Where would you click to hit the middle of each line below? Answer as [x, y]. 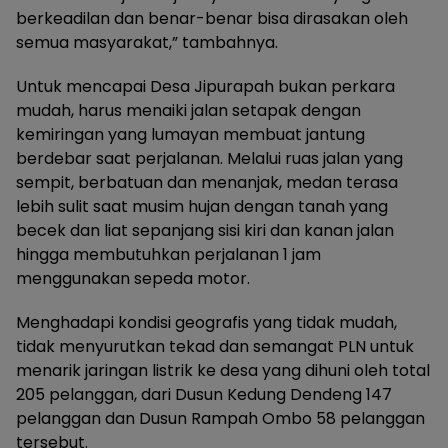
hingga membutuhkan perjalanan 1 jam [168, 255]
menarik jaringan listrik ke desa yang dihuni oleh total [223, 371]
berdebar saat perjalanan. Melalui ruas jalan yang [209, 159]
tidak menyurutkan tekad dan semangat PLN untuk [215, 347]
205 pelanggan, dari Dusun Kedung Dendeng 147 [204, 395]
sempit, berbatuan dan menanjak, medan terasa [207, 183]
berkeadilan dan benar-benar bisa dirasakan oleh [212, 19]
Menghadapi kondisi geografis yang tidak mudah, [206, 323]
